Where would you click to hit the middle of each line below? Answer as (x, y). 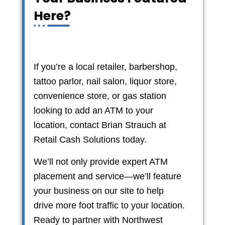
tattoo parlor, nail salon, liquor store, (105, 81)
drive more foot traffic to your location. (109, 205)
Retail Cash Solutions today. (90, 139)
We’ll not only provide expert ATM (100, 161)
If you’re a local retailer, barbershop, (105, 67)
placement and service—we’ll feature (107, 176)
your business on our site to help (98, 191)
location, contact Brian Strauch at (100, 125)
